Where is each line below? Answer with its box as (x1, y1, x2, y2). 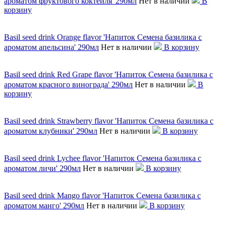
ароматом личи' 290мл (4, 163, 81, 173)
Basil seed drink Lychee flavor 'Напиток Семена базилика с (4, 153, 201, 162)
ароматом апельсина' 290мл (4, 42, 99, 51)
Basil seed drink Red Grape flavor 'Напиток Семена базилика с (4, 70, 213, 79)
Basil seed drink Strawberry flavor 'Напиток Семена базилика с (4, 116, 213, 125)
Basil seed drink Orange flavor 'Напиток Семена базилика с (4, 32, 202, 41)
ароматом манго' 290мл (4, 201, 84, 210)
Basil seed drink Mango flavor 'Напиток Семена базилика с (4, 191, 201, 200)
